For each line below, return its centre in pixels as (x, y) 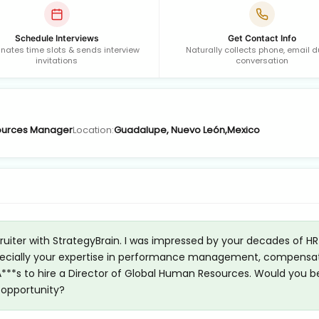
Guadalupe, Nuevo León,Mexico (187, 130)
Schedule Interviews (57, 38)
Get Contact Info (262, 38)
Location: (93, 130)
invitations (57, 60)
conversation (262, 60)
